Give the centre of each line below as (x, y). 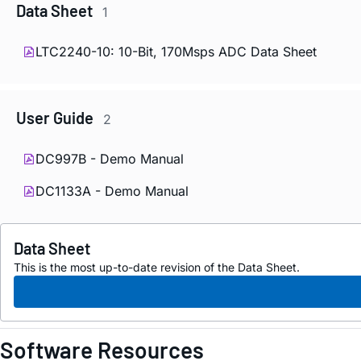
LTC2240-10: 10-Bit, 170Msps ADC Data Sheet (176, 52)
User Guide (56, 118)
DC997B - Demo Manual (110, 158)
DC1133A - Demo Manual (112, 191)
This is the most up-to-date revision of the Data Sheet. (157, 267)
